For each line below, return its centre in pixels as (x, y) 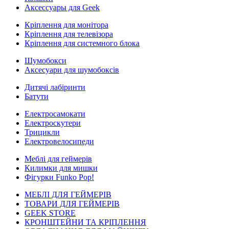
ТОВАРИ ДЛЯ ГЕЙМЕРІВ (72, 204)
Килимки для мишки (61, 168)
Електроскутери (53, 123)
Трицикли (42, 132)
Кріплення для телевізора (69, 34)
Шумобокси (45, 61)
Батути (37, 96)
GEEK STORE (50, 213)
